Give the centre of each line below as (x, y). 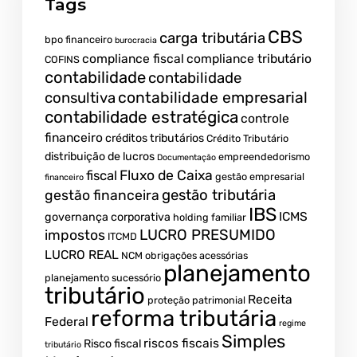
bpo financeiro (78, 40)
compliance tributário (249, 59)
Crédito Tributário (247, 139)
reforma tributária (184, 319)
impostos (75, 235)
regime (292, 324)
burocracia (136, 41)
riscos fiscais (181, 343)
